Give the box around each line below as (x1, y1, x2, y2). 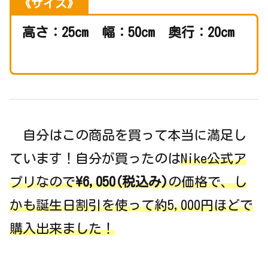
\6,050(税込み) (75, 175, 168, 188)
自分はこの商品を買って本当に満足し (10, 128, 246, 142)
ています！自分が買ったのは (10, 151, 181, 165)
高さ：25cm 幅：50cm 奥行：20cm (22, 26, 234, 39)
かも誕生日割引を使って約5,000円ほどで (10, 198, 253, 212)
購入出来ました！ (10, 221, 115, 235)
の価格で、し (168, 175, 247, 188)
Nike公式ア (181, 151, 246, 165)
